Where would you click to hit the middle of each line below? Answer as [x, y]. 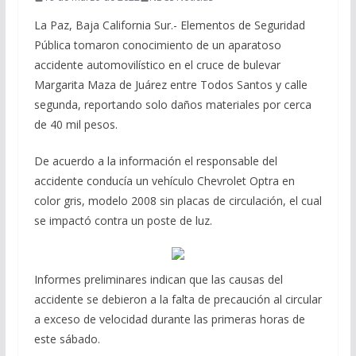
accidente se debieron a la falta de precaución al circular [178, 299]
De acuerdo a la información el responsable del [155, 161]
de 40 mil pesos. [75, 124]
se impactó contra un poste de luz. [123, 221]
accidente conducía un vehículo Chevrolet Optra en [164, 181]
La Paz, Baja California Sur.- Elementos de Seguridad [169, 25]
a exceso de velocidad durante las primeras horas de [169, 319]
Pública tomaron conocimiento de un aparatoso [157, 45]
